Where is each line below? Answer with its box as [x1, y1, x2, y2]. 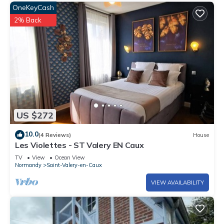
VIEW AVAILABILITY [151, 179, 204, 186]
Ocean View [54, 154, 85, 161]
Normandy [15, 161, 41, 169]
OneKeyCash [12, 3, 54, 12]
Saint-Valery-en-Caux [46, 161, 102, 169]
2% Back [14, 16, 41, 24]
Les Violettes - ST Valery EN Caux [15, 140, 144, 150]
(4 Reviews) [38, 131, 71, 138]
